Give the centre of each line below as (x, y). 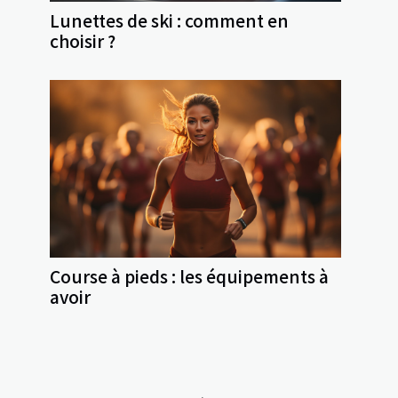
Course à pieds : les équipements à (189, 277)
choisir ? (83, 41)
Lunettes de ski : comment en (169, 21)
